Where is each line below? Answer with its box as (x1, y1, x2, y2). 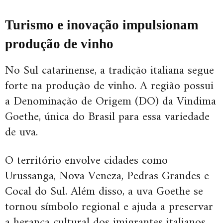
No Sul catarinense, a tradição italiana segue (5, 60, 214, 81)
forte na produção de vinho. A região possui (5, 75, 214, 97)
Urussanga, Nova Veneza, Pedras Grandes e (5, 165, 209, 187)
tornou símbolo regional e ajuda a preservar (5, 196, 213, 218)
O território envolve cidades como (5, 150, 168, 171)
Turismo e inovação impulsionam (5, 17, 198, 32)
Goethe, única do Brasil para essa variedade (5, 106, 210, 127)
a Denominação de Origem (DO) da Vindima (5, 91, 216, 112)
